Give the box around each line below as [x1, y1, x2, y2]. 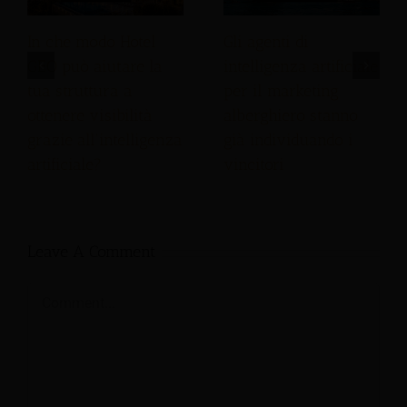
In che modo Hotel [27, 32, 156, 53]
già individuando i [223, 130, 353, 151]
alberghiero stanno [223, 105, 358, 126]
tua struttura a [27, 81, 133, 102]
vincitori [223, 154, 284, 175]
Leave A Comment [27, 242, 155, 263]
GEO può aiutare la [27, 56, 163, 77]
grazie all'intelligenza [27, 130, 183, 151]
